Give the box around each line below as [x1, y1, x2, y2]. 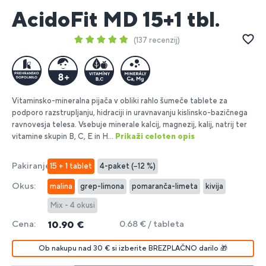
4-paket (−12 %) [100, 161, 156, 170]
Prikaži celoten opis [115, 132, 195, 141]
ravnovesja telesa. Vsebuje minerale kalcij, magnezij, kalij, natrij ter [12, 120, 247, 129]
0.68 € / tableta [119, 218, 184, 229]
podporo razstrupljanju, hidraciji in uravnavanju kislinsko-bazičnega [12, 108, 248, 117]
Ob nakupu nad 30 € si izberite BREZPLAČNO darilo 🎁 [39, 244, 227, 252]
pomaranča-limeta [132, 182, 198, 191]
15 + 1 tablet [50, 161, 92, 170]
